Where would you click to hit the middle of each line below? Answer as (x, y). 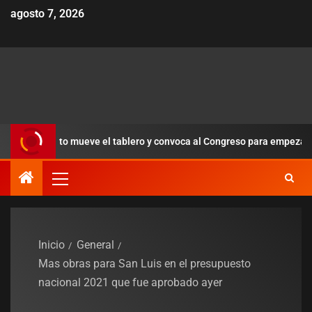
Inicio (52, 245)
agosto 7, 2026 (47, 14)
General (95, 245)
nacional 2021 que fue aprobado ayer (130, 283)
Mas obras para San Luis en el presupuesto (145, 264)
